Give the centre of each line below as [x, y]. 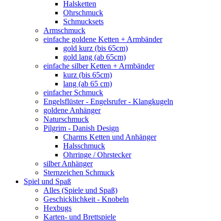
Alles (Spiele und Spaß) [80, 190]
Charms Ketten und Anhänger [110, 137]
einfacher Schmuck [73, 93]
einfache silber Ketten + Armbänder [99, 66]
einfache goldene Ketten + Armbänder [103, 39]
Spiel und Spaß [47, 182]
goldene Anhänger [72, 110]
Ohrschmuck [83, 13]
